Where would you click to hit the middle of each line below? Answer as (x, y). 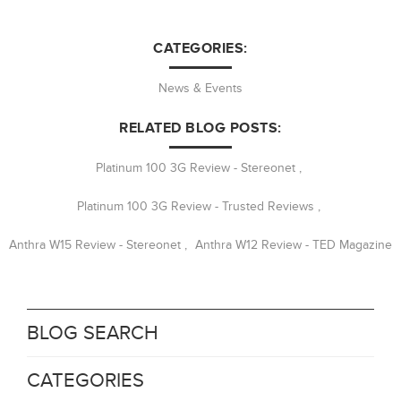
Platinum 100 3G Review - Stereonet (195, 168)
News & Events (200, 89)
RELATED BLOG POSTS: (200, 128)
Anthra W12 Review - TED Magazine (294, 245)
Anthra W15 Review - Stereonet (95, 245)
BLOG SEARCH (93, 333)
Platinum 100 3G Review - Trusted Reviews (195, 207)
